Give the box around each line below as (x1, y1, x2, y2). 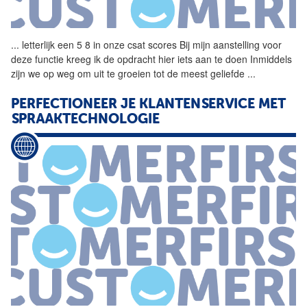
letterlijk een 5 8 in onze (19, 38, 127, 52)
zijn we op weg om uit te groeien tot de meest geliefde (11, 66, 247, 81)
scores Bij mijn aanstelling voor (145, 38, 282, 52)
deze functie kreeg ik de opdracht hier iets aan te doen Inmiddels (11, 52, 292, 66)
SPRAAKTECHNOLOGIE (11, 113, 160, 127)
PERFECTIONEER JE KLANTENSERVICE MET (11, 98, 286, 112)
